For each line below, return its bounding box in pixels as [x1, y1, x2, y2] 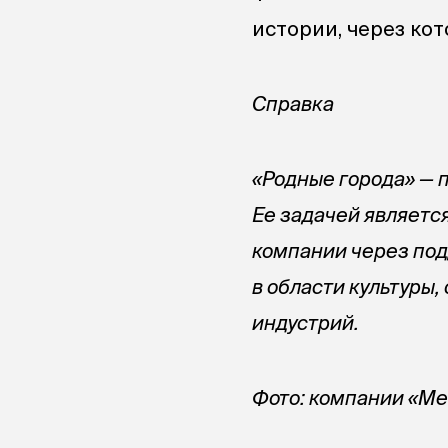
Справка [252, 92, 334, 115]
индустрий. [252, 311, 359, 334]
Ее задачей [252, 203, 364, 226]
